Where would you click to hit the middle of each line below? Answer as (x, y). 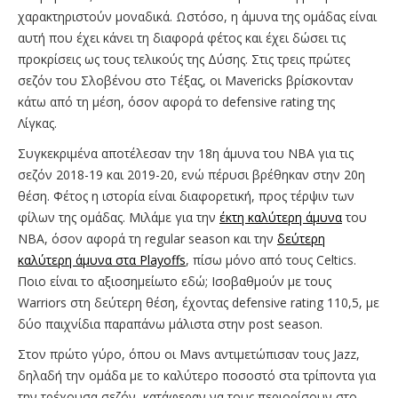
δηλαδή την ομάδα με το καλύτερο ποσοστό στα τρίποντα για (197, 375)
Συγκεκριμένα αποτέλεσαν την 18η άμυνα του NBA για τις (186, 153)
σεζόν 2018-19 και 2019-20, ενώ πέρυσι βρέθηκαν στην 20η (191, 174)
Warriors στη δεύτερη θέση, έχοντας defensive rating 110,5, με (199, 302)
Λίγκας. (39, 123)
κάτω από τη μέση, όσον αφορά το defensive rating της (176, 101)
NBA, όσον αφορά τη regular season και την (147, 238)
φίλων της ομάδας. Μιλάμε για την (119, 217)
